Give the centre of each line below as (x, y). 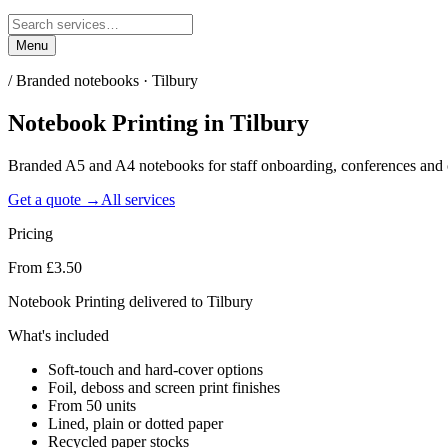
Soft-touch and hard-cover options (155, 369)
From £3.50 (45, 267)
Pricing (30, 233)
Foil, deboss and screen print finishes (164, 387)
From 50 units (92, 405)
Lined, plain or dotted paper (135, 423)
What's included (58, 335)
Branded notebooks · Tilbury (107, 80)
